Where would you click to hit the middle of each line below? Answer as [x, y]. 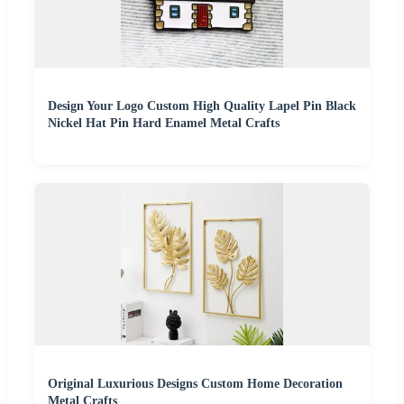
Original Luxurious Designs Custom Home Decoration [195, 384]
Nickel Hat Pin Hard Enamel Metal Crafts [164, 124]
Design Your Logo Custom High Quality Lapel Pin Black [202, 106]
